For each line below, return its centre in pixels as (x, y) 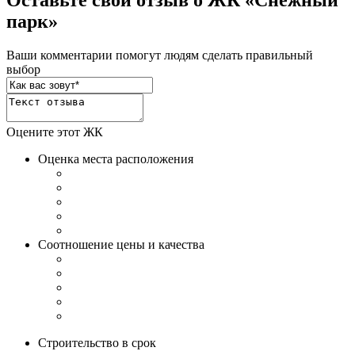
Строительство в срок (97, 343)
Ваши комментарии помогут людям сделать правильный (160, 55)
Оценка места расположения (116, 159)
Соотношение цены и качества (121, 244)
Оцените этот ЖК (55, 132)
